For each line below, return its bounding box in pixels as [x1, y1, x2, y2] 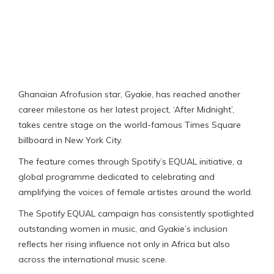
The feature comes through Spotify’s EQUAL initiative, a [18, 155, 242, 167]
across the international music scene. [18, 253, 167, 265]
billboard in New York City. [18, 134, 122, 146]
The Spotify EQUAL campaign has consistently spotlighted [18, 207, 254, 219]
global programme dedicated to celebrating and [18, 171, 215, 182]
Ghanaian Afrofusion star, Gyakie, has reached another [18, 88, 240, 100]
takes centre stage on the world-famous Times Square [18, 119, 241, 130]
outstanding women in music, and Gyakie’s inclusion [18, 223, 228, 234]
